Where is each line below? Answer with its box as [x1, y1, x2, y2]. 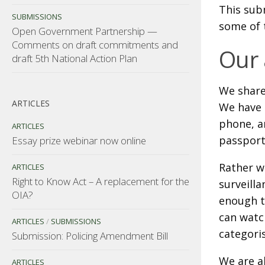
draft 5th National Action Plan [12, 51, 137, 65]
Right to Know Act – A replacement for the [12, 174, 189, 188]
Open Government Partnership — [12, 24, 157, 38]
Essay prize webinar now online [12, 133, 146, 147]
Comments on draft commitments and [12, 37, 178, 51]
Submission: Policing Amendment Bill [12, 228, 168, 243]
